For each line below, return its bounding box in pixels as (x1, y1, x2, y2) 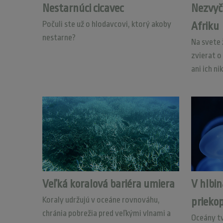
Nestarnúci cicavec (42, 2, 124, 15)
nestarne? (42, 33, 76, 42)
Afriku (191, 20, 220, 33)
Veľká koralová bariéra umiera (42, 178, 175, 191)
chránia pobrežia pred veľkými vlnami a (42, 209, 171, 218)
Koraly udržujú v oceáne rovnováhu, (42, 195, 160, 205)
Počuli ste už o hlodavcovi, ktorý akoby (42, 19, 171, 29)
